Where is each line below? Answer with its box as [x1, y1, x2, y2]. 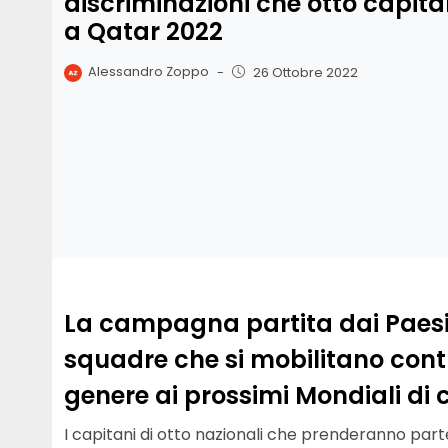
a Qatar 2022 [64, 15, 223, 49]
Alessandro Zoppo [88, 63, 210, 81]
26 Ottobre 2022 [252, 63, 358, 81]
